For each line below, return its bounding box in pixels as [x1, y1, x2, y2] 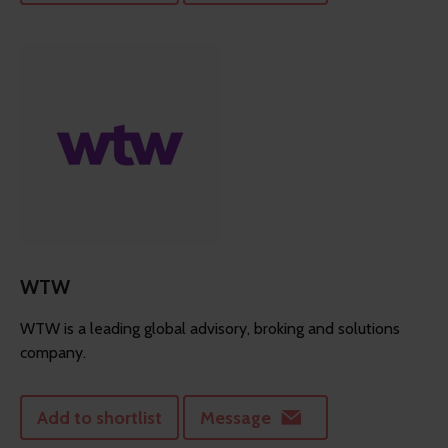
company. [20, 343, 86, 363]
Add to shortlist [37, 406, 162, 429]
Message [200, 406, 271, 429]
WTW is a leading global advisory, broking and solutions [20, 319, 400, 339]
